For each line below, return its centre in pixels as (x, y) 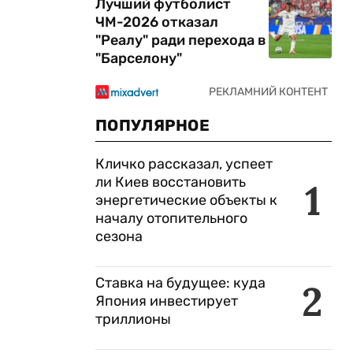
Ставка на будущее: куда (180, 283)
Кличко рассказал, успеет (184, 164)
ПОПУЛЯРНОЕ (152, 125)
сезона (119, 236)
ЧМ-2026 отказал (157, 22)
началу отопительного (171, 218)
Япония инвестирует (167, 301)
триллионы (133, 319)
